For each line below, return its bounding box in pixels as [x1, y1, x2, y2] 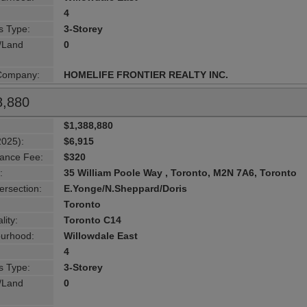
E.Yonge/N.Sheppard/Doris [64, 182, 188, 194]
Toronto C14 [64, 214, 122, 225]
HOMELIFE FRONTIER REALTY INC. [64, 69, 229, 80]
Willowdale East [64, 230, 138, 241]
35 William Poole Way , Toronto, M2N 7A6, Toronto [64, 167, 297, 178]
